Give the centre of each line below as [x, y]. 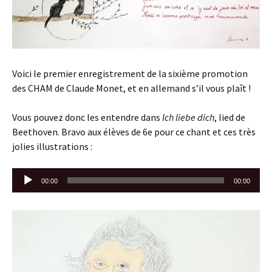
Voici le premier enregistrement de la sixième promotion [130, 74]
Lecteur [27, 175]
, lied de [230, 117]
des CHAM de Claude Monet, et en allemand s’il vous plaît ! [131, 88]
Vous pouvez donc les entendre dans [87, 117]
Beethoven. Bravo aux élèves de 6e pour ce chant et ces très [134, 132]
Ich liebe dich [188, 117]
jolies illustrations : [52, 147]
